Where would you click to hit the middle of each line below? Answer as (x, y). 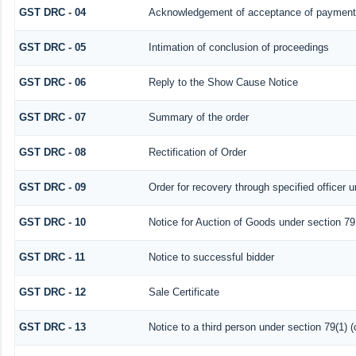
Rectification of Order (197, 153)
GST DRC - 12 (52, 292)
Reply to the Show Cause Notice (223, 83)
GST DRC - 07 (52, 118)
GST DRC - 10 (52, 222)
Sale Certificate (184, 292)
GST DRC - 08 (52, 153)
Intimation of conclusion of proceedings (238, 48)
